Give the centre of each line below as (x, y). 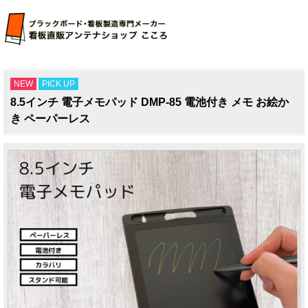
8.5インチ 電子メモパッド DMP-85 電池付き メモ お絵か (150, 102)
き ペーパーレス (50, 118)
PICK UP (58, 84)
